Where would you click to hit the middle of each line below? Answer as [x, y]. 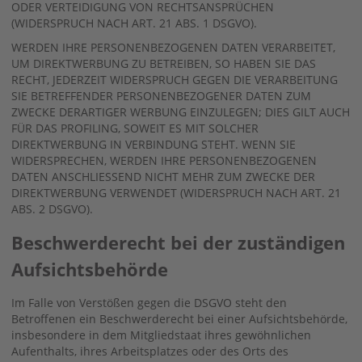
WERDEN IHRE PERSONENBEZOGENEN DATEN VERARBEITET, [173, 47]
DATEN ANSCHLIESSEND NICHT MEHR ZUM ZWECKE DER [163, 176]
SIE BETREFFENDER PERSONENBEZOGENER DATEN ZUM [161, 95]
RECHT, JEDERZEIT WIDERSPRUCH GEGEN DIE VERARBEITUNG [175, 79]
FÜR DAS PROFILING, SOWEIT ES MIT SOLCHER [135, 128]
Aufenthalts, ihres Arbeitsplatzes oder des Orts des [150, 351]
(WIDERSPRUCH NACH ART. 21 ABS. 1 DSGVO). [134, 23]
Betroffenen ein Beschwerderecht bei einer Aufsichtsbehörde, [179, 318]
